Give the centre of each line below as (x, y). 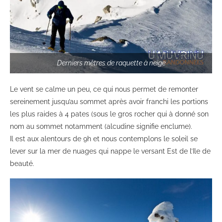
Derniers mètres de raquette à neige (111, 63)
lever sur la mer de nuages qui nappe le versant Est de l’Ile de (110, 151)
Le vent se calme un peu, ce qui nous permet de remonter (104, 89)
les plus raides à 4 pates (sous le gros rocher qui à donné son (109, 114)
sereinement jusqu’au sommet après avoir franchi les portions (109, 102)
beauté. (22, 164)
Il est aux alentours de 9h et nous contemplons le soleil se (104, 139)
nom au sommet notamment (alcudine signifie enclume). (101, 127)
